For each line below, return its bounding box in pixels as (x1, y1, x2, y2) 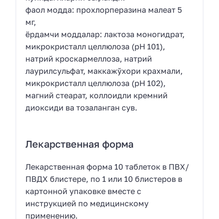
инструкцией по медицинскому (25, 198, 149, 208)
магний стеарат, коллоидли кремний (25, 90, 168, 101)
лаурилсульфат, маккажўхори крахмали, (25, 66, 183, 76)
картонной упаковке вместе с (25, 186, 142, 196)
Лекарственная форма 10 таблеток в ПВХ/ (25, 161, 190, 172)
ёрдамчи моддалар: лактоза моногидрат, (25, 29, 185, 40)
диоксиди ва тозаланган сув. (25, 103, 138, 113)
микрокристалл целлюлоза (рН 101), (25, 42, 166, 52)
